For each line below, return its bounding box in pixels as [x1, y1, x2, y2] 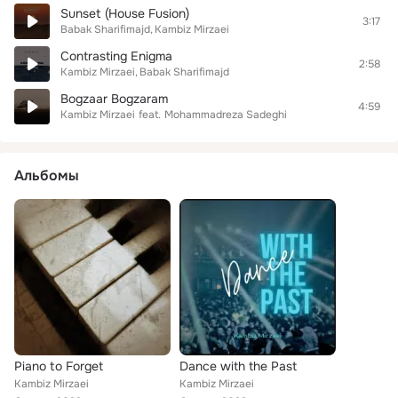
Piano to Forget [14, 358, 103, 374]
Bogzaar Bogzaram [60, 91, 168, 107]
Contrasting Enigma [60, 48, 172, 64]
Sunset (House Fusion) [60, 5, 189, 21]
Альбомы [14, 166, 79, 185]
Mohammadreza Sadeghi [164, 107, 287, 122]
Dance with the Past [179, 358, 297, 374]
